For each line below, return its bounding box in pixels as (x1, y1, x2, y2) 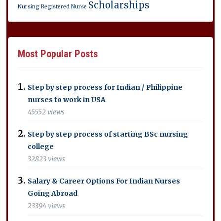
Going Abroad (28, 188, 78, 198)
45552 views (28, 107, 65, 116)
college (28, 142, 54, 151)
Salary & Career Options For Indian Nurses (28, 176, 181, 185)
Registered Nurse (41, 3, 87, 10)
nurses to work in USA (28, 95, 106, 104)
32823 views (28, 154, 66, 163)
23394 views (28, 201, 66, 210)
